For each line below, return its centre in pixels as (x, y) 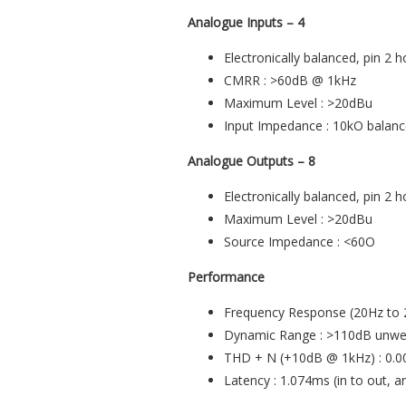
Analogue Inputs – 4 (246, 23)
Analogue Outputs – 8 (251, 161)
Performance (226, 277)
